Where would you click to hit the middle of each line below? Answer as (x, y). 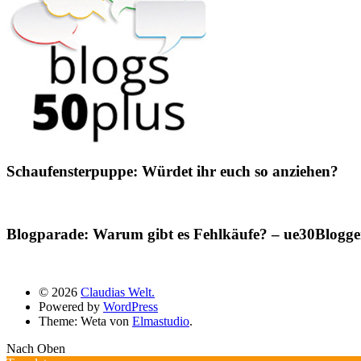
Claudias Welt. (118, 293)
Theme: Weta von (85, 322)
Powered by (71, 307)
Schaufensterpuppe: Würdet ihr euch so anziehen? (172, 172)
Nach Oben (36, 349)
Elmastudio (161, 322)
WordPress (131, 307)
